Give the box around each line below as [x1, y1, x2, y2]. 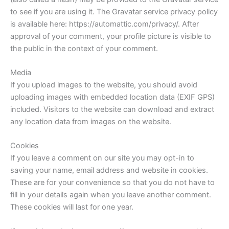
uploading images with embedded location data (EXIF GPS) [10, 93, 215, 102]
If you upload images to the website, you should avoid [10, 80, 197, 90]
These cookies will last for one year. [10, 202, 133, 212]
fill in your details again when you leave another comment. [10, 190, 211, 200]
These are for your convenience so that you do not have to [10, 178, 215, 188]
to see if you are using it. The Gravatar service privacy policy [10, 7, 218, 16]
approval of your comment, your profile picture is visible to [10, 31, 211, 41]
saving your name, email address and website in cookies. [10, 166, 208, 175]
